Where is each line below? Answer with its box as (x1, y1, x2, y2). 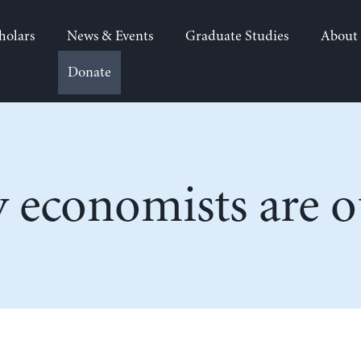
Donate (67, 64, 111, 81)
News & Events (66, 28, 153, 44)
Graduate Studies (185, 28, 288, 44)
